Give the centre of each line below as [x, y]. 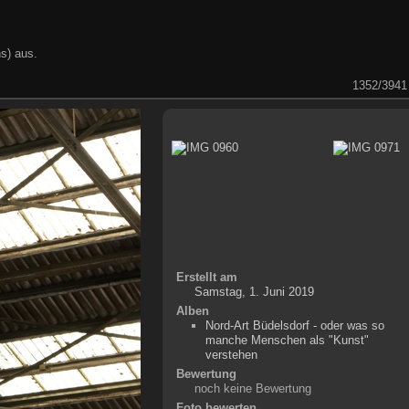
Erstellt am [206, 277]
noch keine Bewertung [252, 388]
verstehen [232, 354]
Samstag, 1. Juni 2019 [254, 291]
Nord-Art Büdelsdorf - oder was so [295, 325]
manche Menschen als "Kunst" [288, 340]
